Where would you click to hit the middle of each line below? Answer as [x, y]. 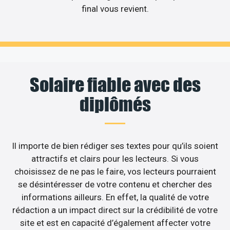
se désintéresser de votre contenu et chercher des [115, 184]
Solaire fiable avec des [115, 84]
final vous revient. [115, 9]
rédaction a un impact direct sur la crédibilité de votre [115, 210]
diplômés [115, 104]
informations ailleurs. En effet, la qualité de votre [115, 197]
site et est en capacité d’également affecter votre [115, 223]
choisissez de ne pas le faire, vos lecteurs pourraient [115, 171]
